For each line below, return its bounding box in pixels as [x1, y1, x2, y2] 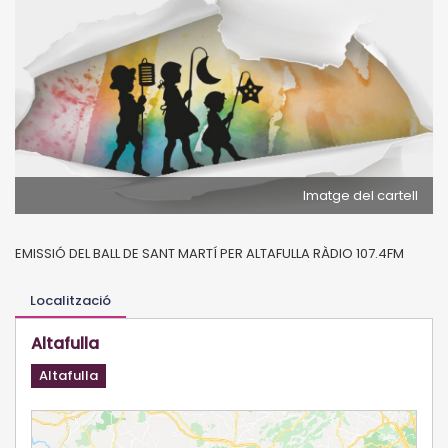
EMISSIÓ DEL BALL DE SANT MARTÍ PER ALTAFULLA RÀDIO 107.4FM [15, 243, 404, 263]
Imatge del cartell [303, 185, 418, 205]
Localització [30, 290, 111, 310]
